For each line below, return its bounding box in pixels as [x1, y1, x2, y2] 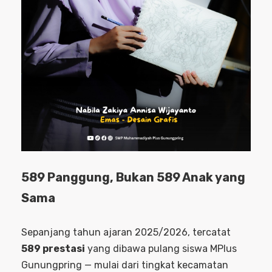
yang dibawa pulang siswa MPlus [85, 243, 237, 255]
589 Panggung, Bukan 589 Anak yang [21, 170, 245, 185]
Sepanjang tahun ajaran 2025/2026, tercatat [21, 226, 231, 239]
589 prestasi [21, 243, 85, 255]
